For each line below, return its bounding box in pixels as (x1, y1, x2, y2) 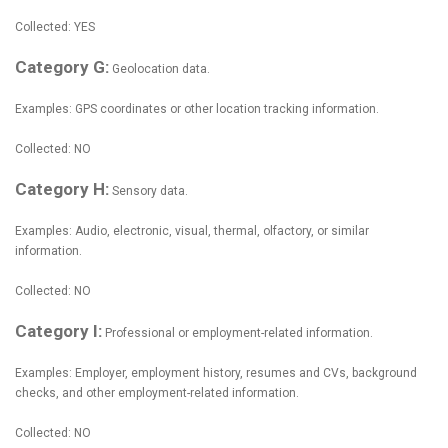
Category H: (15, 179, 109, 199)
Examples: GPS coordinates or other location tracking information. (15, 102, 379, 116)
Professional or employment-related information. (102, 326, 373, 340)
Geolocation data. (109, 62, 210, 76)
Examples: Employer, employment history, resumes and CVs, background (15, 366, 417, 380)
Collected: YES (15, 20, 95, 34)
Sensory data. (109, 184, 188, 198)
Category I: (15, 321, 102, 341)
